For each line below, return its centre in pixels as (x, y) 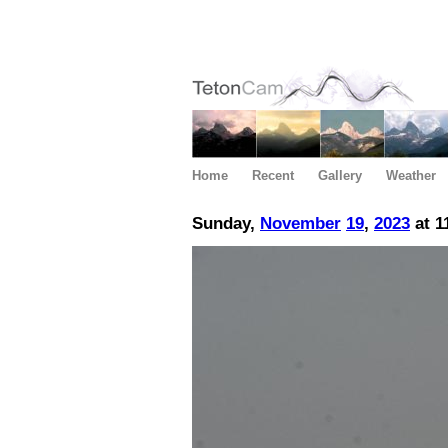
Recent (273, 175)
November (300, 224)
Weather (411, 175)
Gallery (340, 175)
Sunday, (226, 224)
